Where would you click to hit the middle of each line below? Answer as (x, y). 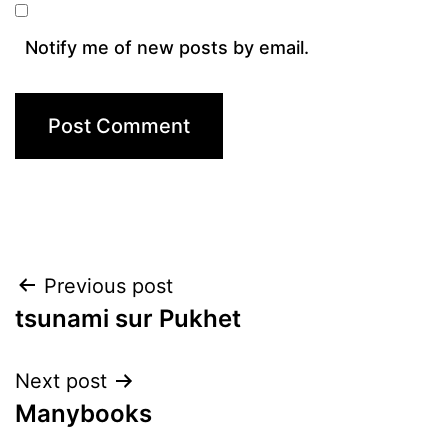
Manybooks (83, 413)
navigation (101, 336)
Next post (61, 380)
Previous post (108, 285)
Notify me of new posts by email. (167, 47)
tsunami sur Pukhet (128, 318)
